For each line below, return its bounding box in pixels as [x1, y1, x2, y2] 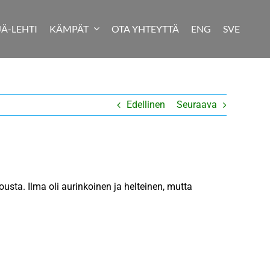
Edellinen [127, 99, 165, 110]
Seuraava [177, 99, 217, 110]
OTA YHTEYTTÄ [111, 22, 179, 34]
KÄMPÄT [49, 22, 89, 34]
